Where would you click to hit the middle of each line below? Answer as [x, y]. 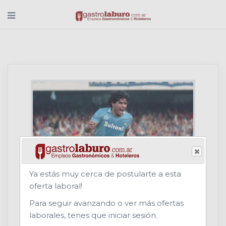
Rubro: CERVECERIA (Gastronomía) [112, 211]
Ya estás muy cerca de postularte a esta [105, 174]
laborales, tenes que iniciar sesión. [93, 215]
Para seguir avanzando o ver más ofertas [106, 203]
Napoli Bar [67, 197]
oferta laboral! [56, 186]
